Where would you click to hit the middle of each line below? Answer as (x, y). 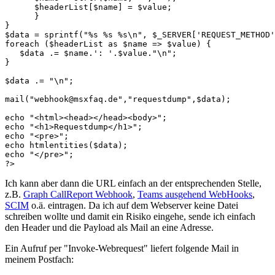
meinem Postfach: (39, 259)
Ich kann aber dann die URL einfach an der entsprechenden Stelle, (133, 183)
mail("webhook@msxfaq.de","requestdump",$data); (118, 99)
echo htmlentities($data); (66, 145)
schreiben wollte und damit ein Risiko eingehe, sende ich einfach (130, 216)
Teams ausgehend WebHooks (195, 194)
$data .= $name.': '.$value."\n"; (93, 53)
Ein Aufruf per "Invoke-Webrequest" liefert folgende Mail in (122, 248)
